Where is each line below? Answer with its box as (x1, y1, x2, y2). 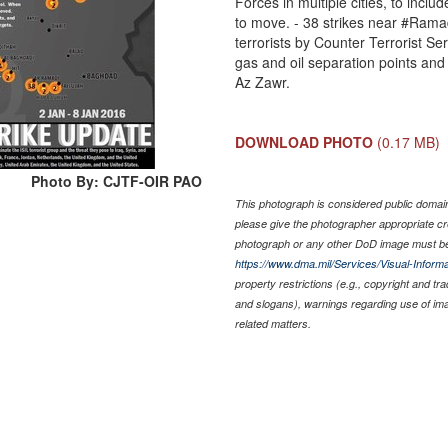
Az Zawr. (235, 71, 291, 92)
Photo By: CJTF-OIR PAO (31, 170, 203, 191)
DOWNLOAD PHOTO (235, 131, 374, 152)
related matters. (235, 315, 312, 331)
